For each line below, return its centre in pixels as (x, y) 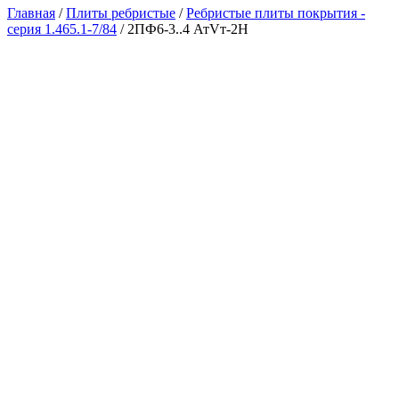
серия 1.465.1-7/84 (62, 29)
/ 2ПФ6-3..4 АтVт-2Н (183, 29)
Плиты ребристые (121, 13)
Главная (31, 13)
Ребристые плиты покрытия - (276, 13)
